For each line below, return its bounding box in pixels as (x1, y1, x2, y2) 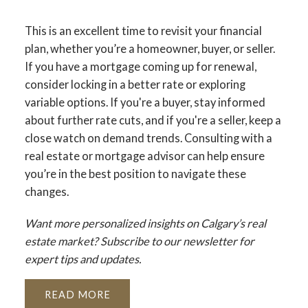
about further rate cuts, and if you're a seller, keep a (24, 113, 281, 127)
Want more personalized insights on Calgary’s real (24, 216, 266, 230)
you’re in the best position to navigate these (24, 167, 246, 181)
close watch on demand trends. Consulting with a (24, 131, 272, 145)
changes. (24, 185, 69, 199)
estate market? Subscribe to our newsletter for (24, 234, 254, 247)
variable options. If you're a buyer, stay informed (24, 96, 265, 109)
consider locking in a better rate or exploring (24, 78, 245, 91)
